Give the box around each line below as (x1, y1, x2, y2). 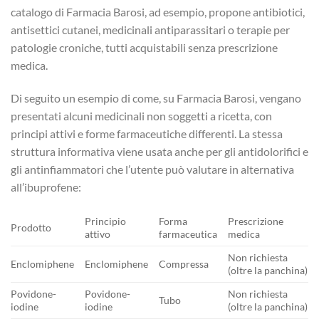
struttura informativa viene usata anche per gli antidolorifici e (11, 144, 308, 158)
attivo (85, 228, 111, 241)
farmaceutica (159, 228, 218, 241)
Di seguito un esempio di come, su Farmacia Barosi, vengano (11, 90, 301, 105)
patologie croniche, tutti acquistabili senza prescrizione (11, 40, 278, 54)
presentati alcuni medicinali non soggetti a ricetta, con (11, 108, 272, 122)
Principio (85, 215, 127, 228)
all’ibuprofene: (11, 179, 81, 194)
